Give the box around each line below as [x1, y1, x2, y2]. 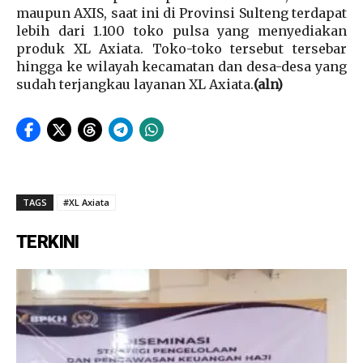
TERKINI [16, 231, 79, 252]
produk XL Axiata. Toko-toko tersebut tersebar [16, 40, 347, 57]
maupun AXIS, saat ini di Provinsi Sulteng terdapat [16, 4, 347, 21]
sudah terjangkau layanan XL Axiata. [16, 75, 254, 92]
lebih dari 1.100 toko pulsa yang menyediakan [16, 22, 347, 39]
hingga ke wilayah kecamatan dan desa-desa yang [16, 58, 347, 75]
